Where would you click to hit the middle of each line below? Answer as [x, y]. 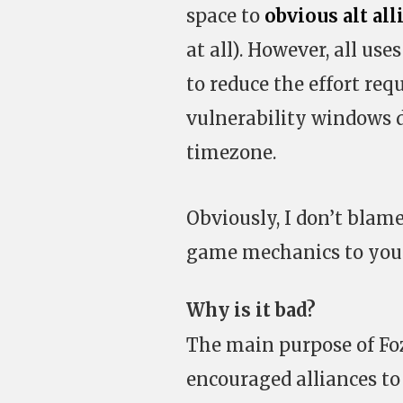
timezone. [231, 152]
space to [225, 16]
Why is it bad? [251, 310]
